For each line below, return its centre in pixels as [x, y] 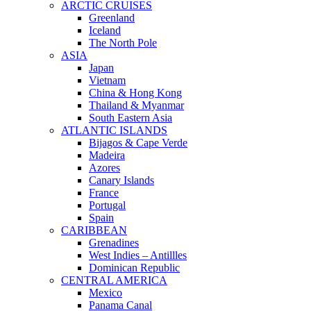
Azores [104, 168]
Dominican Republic [134, 268]
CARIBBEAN [94, 230]
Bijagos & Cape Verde [138, 143]
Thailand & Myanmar [136, 106]
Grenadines [114, 243]
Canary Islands [121, 180]
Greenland [112, 18]
